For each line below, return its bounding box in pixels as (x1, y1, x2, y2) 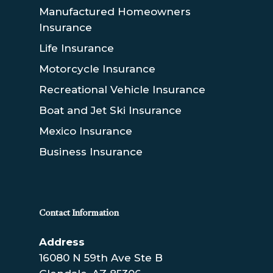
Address (39, 236, 85, 248)
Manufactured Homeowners (39, 5, 191, 18)
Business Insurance (39, 146, 143, 158)
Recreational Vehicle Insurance (39, 83, 205, 96)
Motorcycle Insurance (39, 63, 155, 75)
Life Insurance (39, 42, 114, 54)
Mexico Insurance (39, 125, 132, 137)
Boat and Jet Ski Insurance (39, 104, 182, 116)
